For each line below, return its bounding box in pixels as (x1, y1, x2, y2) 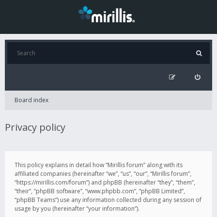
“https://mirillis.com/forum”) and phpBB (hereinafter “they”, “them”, (15, 178, 195, 186)
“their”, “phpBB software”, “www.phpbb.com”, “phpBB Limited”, (15, 187, 185, 195)
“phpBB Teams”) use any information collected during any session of (15, 196, 201, 204)
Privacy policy (5, 121, 65, 134)
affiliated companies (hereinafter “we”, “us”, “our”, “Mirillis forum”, (15, 170, 191, 178)
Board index (15, 96, 48, 104)
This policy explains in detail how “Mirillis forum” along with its (15, 161, 183, 169)
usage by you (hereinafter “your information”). (15, 204, 139, 213)
